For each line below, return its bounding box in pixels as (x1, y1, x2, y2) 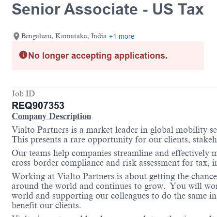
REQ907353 (12, 100, 64, 112)
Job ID (12, 90, 35, 99)
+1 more (109, 32, 135, 41)
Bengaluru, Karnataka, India (21, 32, 107, 40)
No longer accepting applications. (28, 50, 168, 61)
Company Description (12, 111, 91, 122)
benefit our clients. (12, 201, 87, 211)
